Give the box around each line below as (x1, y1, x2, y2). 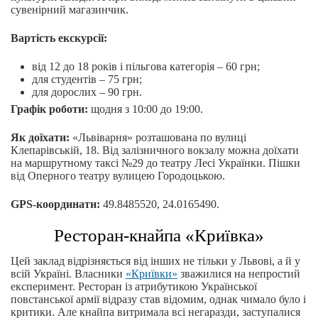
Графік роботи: (11, 103, 88, 116)
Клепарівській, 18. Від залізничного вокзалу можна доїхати (11, 144, 299, 157)
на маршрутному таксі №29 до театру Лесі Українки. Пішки (11, 157, 300, 170)
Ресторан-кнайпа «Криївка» (54, 226, 264, 246)
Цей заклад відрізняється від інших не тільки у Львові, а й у (11, 255, 300, 268)
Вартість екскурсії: (11, 32, 107, 45)
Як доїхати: (11, 131, 70, 144)
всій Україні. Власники (11, 268, 126, 280)
